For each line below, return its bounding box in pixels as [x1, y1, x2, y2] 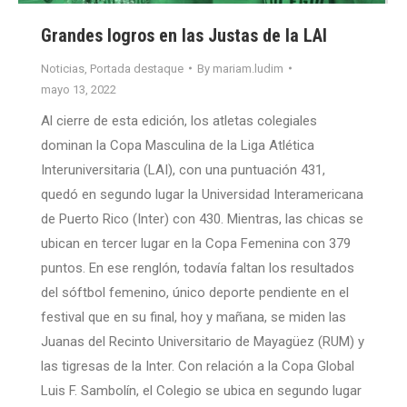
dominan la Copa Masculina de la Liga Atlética [41, 136, 314, 154]
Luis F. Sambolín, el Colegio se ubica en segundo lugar [41, 382, 362, 399]
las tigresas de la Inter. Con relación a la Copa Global [41, 357, 354, 374]
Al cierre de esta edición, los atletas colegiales [41, 112, 317, 129]
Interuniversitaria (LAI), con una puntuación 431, [41, 161, 325, 178]
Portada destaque [90, 61, 184, 75]
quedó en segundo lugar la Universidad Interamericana [41, 185, 363, 203]
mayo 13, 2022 [41, 82, 116, 96]
